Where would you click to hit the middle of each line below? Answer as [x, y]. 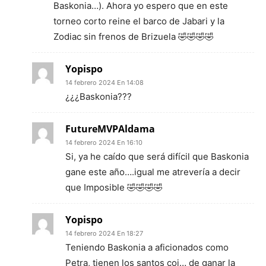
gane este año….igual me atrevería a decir [153, 172]
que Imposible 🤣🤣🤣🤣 [114, 187]
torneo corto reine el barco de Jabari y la [139, 21]
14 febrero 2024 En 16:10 [104, 142]
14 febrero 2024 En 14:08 [104, 82]
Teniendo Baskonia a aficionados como [147, 247]
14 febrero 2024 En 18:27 [104, 233]
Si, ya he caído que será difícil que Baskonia [157, 156]
